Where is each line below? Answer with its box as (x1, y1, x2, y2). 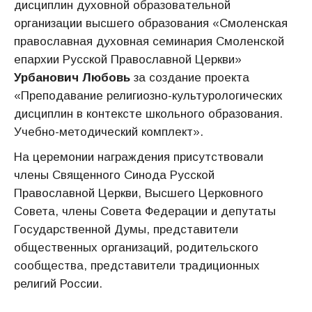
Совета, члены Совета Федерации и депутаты (14, 205, 276, 218)
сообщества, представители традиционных (14, 259, 260, 272)
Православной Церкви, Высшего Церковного (14, 187, 263, 200)
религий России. (14, 277, 102, 290)
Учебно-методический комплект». (14, 125, 203, 139)
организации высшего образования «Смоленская (14, 17, 288, 30)
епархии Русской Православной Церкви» (14, 53, 242, 66)
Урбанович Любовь (14, 71, 134, 84)
